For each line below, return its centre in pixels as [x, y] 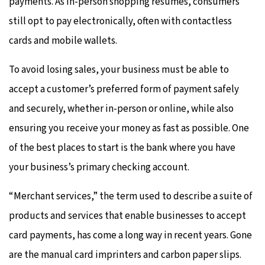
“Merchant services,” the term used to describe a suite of [131, 197]
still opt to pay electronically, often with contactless [120, 22]
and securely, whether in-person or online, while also [121, 109]
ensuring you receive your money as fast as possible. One [129, 129]
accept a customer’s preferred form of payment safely [124, 90]
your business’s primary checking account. [99, 168]
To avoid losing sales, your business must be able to [119, 70]
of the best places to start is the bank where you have [122, 148]
